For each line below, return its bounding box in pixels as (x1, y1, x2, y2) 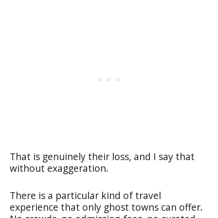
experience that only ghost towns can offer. (10, 200, 203, 214)
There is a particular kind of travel (10, 188, 161, 202)
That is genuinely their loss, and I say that (10, 149, 195, 163)
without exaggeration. (10, 161, 109, 175)
